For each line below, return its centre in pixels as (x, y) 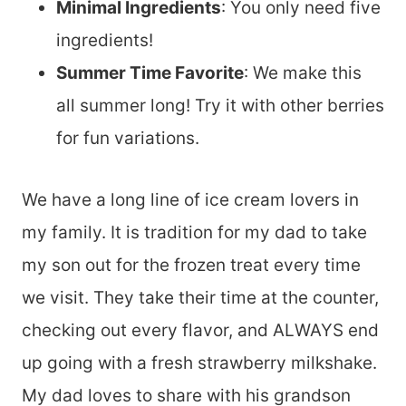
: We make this (303, 73)
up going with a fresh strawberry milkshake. (199, 363)
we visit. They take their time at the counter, (200, 298)
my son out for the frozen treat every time (191, 265)
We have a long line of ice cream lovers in (190, 200)
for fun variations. (128, 138)
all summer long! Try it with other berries (220, 106)
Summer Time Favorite (150, 73)
